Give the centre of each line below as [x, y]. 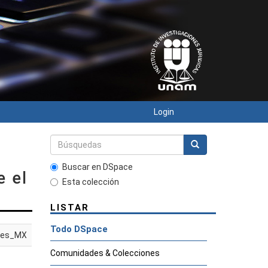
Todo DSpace [79, 229]
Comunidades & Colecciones [105, 253]
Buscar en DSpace [97, 167]
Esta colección [90, 182]
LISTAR [69, 208]
